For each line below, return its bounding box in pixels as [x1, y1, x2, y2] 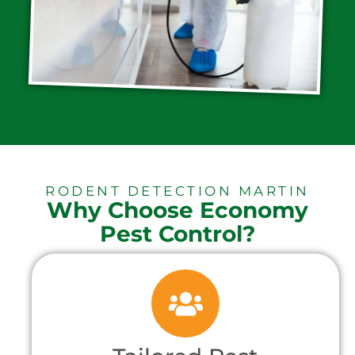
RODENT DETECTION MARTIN [45, 183, 310, 200]
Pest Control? [99, 220, 256, 248]
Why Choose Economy [47, 197, 308, 224]
